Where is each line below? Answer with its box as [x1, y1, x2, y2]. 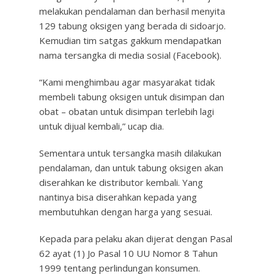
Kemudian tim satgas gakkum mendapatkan [39, 34, 221, 46]
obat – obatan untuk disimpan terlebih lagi [39, 105, 214, 117]
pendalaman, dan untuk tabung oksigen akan [39, 161, 223, 174]
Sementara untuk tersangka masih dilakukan [39, 147, 221, 159]
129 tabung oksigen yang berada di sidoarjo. [39, 20, 226, 32]
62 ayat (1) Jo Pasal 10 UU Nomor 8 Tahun [39, 247, 218, 259]
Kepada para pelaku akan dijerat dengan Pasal [39, 232, 232, 245]
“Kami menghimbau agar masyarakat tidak [39, 76, 215, 88]
